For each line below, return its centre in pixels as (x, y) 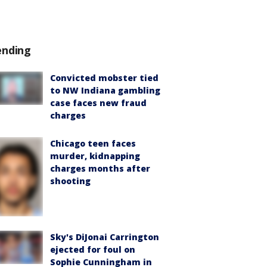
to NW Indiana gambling (105, 90)
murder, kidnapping (95, 156)
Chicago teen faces (93, 143)
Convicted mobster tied (104, 78)
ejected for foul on (93, 250)
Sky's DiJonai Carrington (105, 237)
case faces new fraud (98, 103)
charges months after (100, 168)
